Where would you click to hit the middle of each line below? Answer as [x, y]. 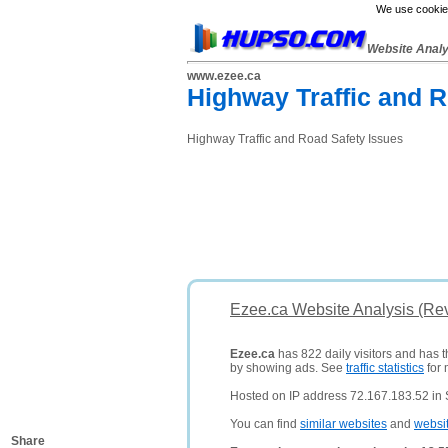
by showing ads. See [288, 368]
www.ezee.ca [224, 76]
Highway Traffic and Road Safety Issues [295, 139]
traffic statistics [385, 368]
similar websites [343, 424]
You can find [265, 424]
